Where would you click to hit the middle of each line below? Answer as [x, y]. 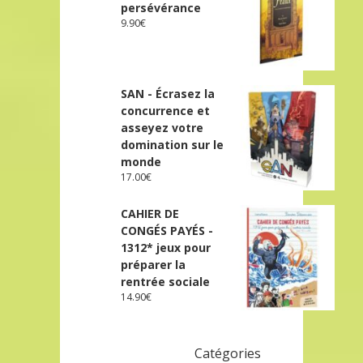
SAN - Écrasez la [168, 93]
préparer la [154, 264]
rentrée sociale [166, 281]
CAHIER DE [150, 213]
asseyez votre [162, 127]
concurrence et [166, 110]
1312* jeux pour [166, 247]
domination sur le [173, 144]
